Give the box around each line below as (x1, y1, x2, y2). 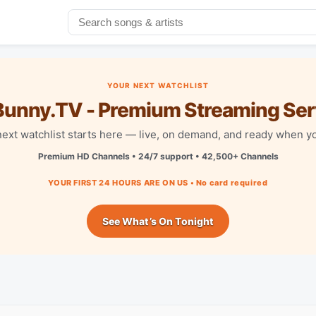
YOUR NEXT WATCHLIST (107, 80, 209, 90)
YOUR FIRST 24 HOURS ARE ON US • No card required (48, 177, 268, 188)
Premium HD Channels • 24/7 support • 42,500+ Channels (37, 150, 279, 162)
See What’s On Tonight (102, 214, 214, 227)
